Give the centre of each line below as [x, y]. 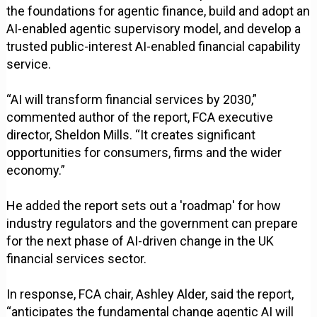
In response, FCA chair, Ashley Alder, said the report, [150, 294]
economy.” [36, 171]
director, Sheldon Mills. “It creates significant [131, 135]
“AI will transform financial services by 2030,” [132, 100]
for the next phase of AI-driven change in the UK [140, 241]
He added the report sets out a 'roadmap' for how [144, 206]
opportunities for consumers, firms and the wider [144, 153]
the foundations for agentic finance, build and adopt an [158, 11]
